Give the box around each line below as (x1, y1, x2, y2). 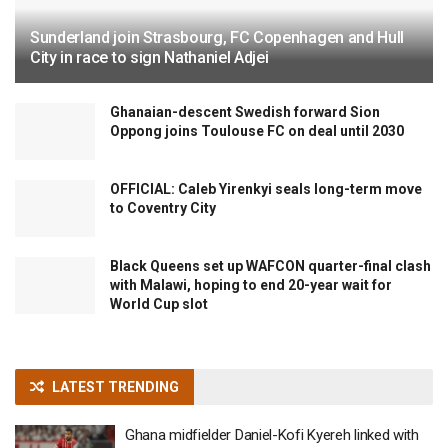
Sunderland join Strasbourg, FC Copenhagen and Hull (30, 27, 404, 47)
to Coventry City (110, 199, 216, 216)
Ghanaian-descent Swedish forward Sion (110, 103, 380, 120)
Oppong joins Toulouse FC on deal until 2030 (110, 122, 404, 139)
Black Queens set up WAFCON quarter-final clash (110, 258, 431, 275)
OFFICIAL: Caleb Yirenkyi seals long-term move (110, 180, 422, 197)
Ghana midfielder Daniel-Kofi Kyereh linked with (125, 426, 419, 445)
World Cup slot (110, 296, 208, 313)
